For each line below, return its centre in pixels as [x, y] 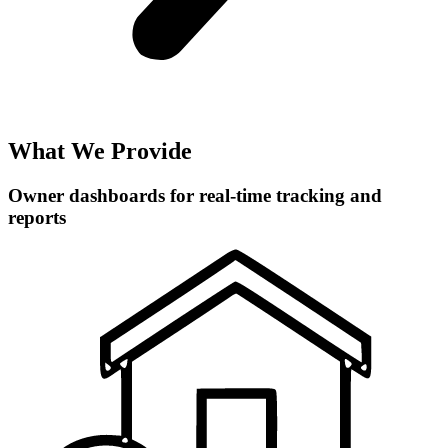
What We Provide [100, 151]
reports [37, 218]
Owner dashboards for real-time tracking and [195, 196]
